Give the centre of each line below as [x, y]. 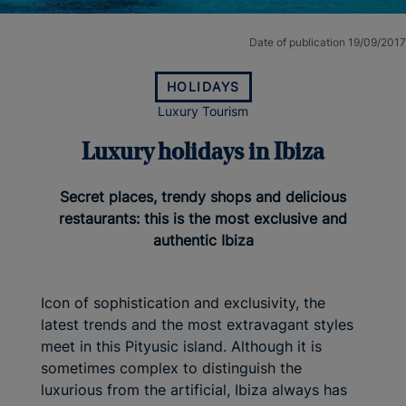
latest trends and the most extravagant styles [197, 325]
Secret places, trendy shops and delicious [203, 197]
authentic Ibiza [203, 241]
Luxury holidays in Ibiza [203, 154]
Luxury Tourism [203, 111]
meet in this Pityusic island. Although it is [181, 347]
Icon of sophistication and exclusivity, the [183, 303]
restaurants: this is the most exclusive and [203, 219]
